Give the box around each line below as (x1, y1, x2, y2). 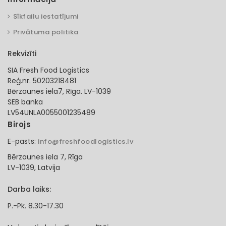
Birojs (8, 119, 31, 130)
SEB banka (8, 97, 43, 107)
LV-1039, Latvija (8, 162, 60, 173)
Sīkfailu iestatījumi (13, 12, 79, 22)
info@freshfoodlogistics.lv (38, 137, 133, 147)
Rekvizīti (8, 48, 36, 59)
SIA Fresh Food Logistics (8, 65, 89, 76)
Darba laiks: (8, 184, 51, 195)
